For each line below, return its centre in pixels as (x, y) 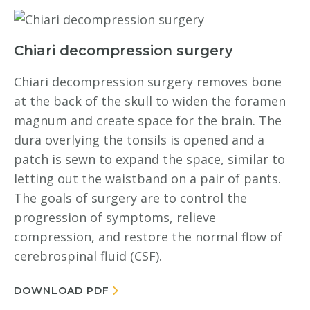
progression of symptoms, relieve (115, 217)
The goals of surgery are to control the (130, 198)
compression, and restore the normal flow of (148, 237)
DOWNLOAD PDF (62, 291)
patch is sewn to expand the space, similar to (149, 159)
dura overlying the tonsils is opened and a (139, 140)
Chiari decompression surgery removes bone (148, 82)
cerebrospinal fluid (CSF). (88, 256)
